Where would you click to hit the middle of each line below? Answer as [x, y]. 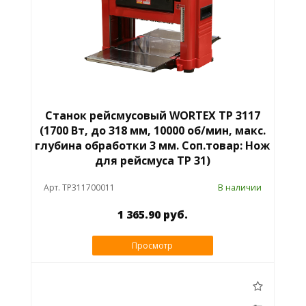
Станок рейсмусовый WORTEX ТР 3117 [152, 116]
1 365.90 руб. [152, 215]
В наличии [240, 188]
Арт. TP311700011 [79, 188]
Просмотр [153, 246]
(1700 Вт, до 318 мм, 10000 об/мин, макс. [152, 131]
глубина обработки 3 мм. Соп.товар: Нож [153, 146]
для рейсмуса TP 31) [152, 161]
